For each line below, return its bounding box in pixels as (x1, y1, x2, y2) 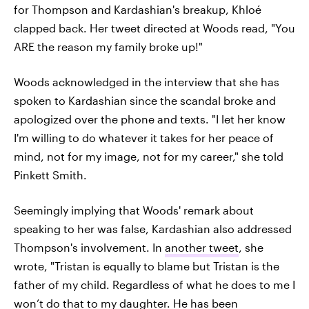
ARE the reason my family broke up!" (14, 40, 203, 54)
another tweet (165, 241, 239, 255)
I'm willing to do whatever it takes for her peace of (14, 131, 274, 145)
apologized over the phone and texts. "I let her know (14, 112, 286, 126)
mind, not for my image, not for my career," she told (14, 150, 283, 163)
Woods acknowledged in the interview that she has (14, 75, 279, 89)
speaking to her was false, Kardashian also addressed (14, 222, 292, 236)
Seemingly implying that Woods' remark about (14, 203, 254, 217)
